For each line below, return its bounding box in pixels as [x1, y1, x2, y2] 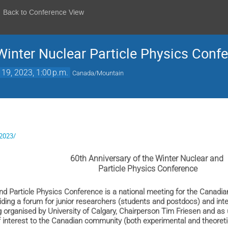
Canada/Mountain [72, 69, 124, 77]
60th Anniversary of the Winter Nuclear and [70, 154, 226, 164]
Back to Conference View [3, 8, 84, 17]
